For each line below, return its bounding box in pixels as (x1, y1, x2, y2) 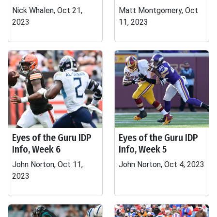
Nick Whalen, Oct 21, (12, 6, 82, 15)
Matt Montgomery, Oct (119, 6, 198, 15)
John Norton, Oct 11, (12, 160, 83, 169)
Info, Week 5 (119, 143, 167, 155)
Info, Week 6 (12, 143, 61, 155)
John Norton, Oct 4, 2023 (119, 160, 204, 169)
